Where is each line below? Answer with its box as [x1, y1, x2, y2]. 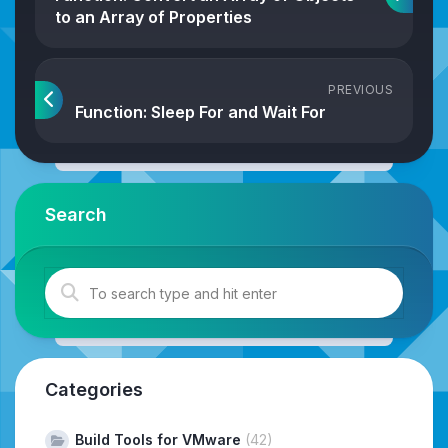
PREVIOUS [328, 82, 393, 98]
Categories [45, 379, 143, 401]
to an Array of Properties [55, 7, 252, 28]
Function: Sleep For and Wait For [75, 102, 326, 123]
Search [45, 204, 107, 226]
